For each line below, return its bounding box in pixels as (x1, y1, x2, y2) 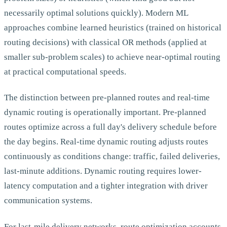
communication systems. (4, 196, 92, 206)
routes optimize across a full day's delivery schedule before (4, 122, 217, 132)
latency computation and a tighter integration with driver (4, 181, 208, 191)
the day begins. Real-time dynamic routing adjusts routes (4, 137, 208, 147)
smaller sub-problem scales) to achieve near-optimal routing (4, 52, 220, 62)
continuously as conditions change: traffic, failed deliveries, (4, 152, 220, 162)
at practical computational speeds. (4, 67, 126, 77)
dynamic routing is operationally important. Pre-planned (4, 107, 206, 118)
